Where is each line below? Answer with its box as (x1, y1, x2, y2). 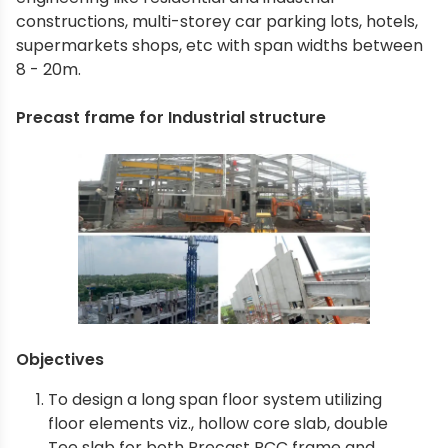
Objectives (16, 347, 104, 371)
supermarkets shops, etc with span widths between (16, 34, 423, 57)
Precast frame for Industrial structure (16, 106, 326, 129)
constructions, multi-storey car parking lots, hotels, (16, 10, 418, 33)
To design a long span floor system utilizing (48, 387, 382, 411)
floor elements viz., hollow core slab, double (48, 411, 388, 435)
